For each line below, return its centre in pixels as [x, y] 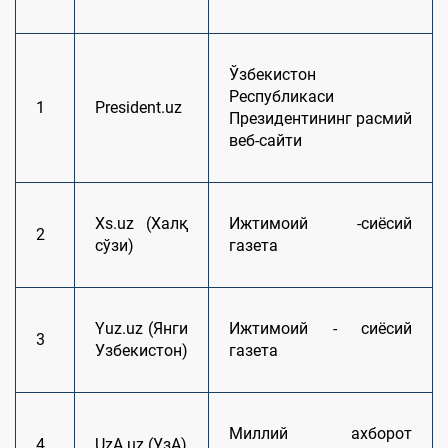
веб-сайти [265, 140]
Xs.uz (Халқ [141, 223]
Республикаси [281, 96]
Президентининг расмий [320, 118]
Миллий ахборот [320, 433]
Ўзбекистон [272, 74]
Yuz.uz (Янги [141, 328]
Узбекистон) [141, 350]
